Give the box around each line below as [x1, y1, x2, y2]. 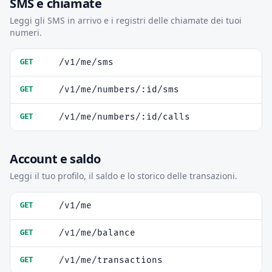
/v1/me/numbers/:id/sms [59, 84, 179, 95]
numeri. [10, 27, 42, 38]
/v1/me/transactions [59, 255, 163, 265]
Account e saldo [10, 151, 101, 167]
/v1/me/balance [59, 228, 135, 238]
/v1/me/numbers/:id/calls [59, 112, 190, 122]
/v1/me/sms [59, 57, 114, 67]
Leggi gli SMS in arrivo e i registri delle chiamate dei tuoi [10, 15, 242, 26]
